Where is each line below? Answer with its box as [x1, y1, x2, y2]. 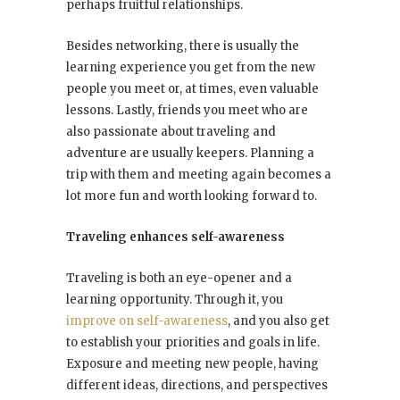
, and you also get [228, 313, 329, 329]
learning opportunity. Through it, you [66, 292, 283, 308]
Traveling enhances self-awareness [66, 229, 285, 246]
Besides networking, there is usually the [66, 38, 299, 54]
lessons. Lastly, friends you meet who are [66, 103, 308, 119]
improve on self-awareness [66, 313, 228, 329]
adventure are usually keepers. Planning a [66, 146, 314, 162]
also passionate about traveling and [66, 124, 276, 140]
